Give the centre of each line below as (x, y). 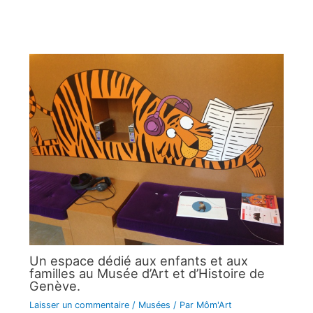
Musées (154, 305)
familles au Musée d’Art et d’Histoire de (147, 274)
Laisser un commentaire (79, 305)
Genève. (54, 286)
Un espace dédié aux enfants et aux (138, 261)
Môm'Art (214, 305)
